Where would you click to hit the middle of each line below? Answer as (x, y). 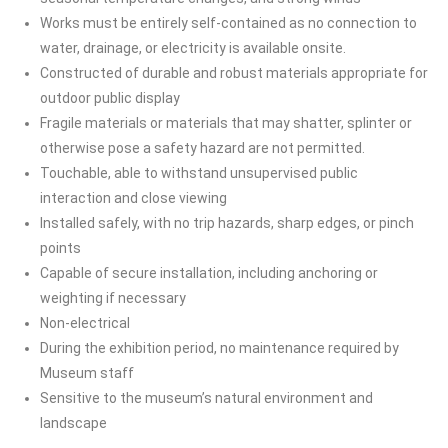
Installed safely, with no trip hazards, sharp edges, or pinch (227, 222)
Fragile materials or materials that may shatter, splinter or (226, 122)
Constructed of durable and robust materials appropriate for (234, 72)
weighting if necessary (113, 297)
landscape (73, 422)
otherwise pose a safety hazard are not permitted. (202, 147)
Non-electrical (85, 322)
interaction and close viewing (133, 197)
